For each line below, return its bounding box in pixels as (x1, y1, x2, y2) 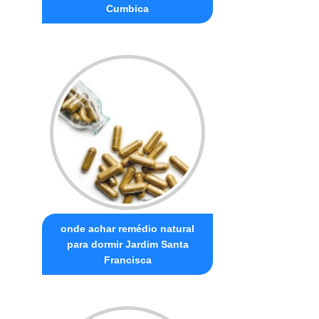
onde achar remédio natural (61, 222, 195, 234)
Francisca (103, 253, 152, 266)
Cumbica (106, 2, 150, 14)
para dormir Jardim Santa (66, 238, 189, 250)
